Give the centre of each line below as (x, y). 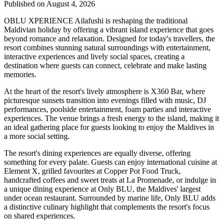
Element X (21, 171)
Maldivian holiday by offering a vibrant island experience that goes (109, 30)
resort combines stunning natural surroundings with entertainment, (107, 48)
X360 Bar (166, 92)
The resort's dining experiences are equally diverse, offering (97, 153)
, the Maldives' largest (167, 189)
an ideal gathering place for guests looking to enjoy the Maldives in (109, 127)
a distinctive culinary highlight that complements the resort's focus (107, 207)
